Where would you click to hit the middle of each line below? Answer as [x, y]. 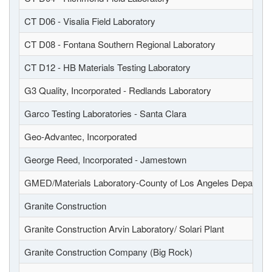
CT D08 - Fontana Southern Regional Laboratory [120, 44]
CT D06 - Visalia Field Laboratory [90, 21]
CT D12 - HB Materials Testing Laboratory [107, 67]
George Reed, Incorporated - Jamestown [105, 159]
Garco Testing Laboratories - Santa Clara [105, 113]
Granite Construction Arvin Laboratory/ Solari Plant [124, 229]
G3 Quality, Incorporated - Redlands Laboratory [118, 90]
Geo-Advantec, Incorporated [80, 136]
